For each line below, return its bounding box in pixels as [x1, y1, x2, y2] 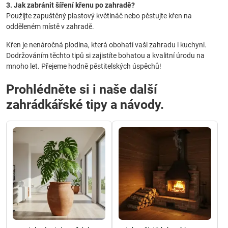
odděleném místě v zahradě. [6, 22, 94, 31]
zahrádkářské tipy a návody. [6, 97, 164, 112]
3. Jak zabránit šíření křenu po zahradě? [6, 1, 135, 9]
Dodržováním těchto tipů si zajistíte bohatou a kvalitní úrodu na [6, 51, 205, 60]
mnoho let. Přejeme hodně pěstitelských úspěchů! [6, 62, 161, 70]
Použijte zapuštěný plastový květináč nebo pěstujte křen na [6, 12, 192, 20]
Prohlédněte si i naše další [6, 82, 157, 97]
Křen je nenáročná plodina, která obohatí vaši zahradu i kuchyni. [6, 41, 207, 49]
